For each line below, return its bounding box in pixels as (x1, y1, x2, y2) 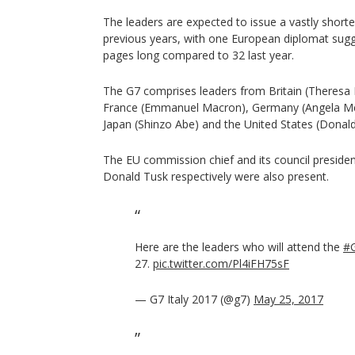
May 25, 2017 (254, 292, 323, 307)
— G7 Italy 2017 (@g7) (135, 292, 254, 307)
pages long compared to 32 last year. (103, 48, 294, 63)
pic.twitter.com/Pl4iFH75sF (153, 256, 289, 271)
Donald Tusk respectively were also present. (103, 169, 329, 184)
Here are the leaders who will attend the (135, 239, 343, 254)
